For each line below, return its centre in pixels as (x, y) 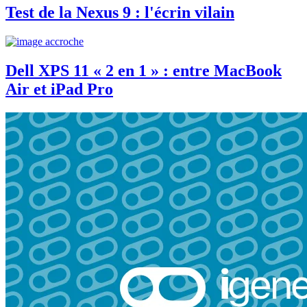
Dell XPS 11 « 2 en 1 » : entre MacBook (144, 70)
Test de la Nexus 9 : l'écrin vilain (120, 12)
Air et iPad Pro (59, 89)
